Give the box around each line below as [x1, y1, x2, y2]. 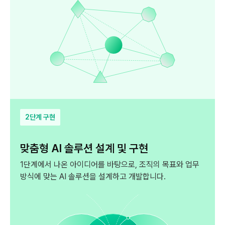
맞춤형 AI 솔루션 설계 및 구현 [20, 142, 148, 155]
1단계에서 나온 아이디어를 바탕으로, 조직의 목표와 [20, 160, 183, 170]
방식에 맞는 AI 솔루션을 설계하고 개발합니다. [20, 172, 166, 182]
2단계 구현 [25, 113, 55, 122]
